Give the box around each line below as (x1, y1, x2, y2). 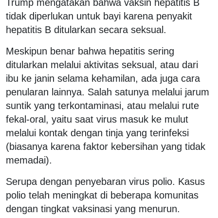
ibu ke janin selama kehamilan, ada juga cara (6, 73, 200, 84)
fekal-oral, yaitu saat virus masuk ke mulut (6, 113, 188, 125)
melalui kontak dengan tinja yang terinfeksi (6, 127, 189, 138)
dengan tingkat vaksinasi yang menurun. (6, 203, 180, 214)
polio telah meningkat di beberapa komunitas (6, 189, 199, 200)
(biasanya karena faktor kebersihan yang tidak (6, 141, 205, 152)
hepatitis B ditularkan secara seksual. (6, 24, 166, 35)
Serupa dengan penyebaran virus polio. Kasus (6, 176, 205, 187)
